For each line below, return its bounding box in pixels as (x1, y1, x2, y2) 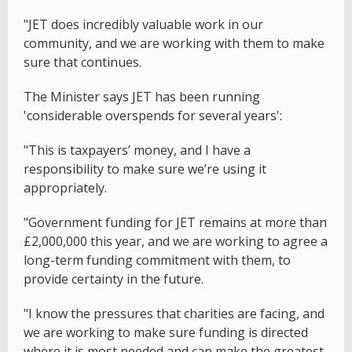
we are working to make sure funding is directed (24, 323, 308, 341)
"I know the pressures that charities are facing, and (24, 304, 324, 322)
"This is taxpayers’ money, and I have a (24, 141, 251, 159)
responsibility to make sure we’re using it (24, 159, 266, 178)
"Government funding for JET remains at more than (24, 213, 327, 231)
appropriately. (24, 178, 107, 196)
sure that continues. (24, 53, 141, 71)
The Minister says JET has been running (24, 87, 260, 105)
